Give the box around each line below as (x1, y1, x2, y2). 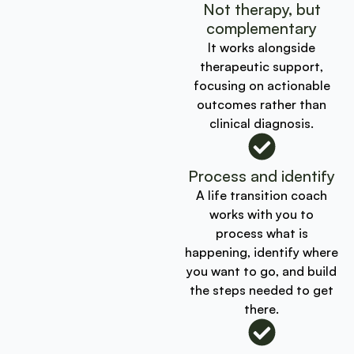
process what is (215, 224, 308, 241)
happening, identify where (185, 243, 338, 260)
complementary (206, 17, 317, 38)
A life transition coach (196, 186, 327, 203)
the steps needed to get (190, 281, 333, 298)
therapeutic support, (200, 58, 323, 74)
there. (244, 300, 279, 317)
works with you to (209, 205, 314, 222)
